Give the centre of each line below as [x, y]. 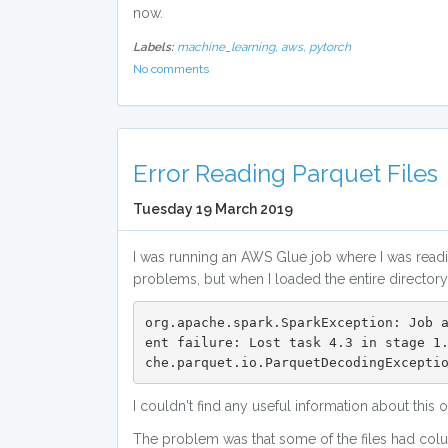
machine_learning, [229, 47]
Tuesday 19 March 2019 [213, 209]
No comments [171, 69]
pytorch [330, 47]
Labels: [153, 47]
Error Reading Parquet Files [285, 173]
